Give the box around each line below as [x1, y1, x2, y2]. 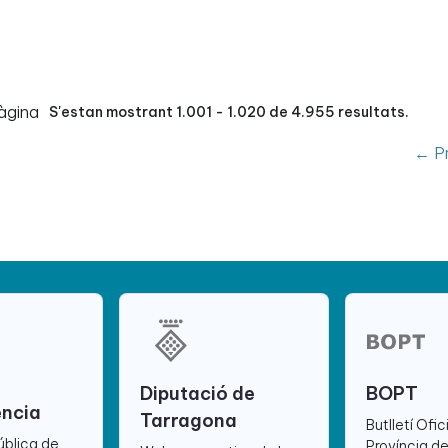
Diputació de [139, 381, 255, 405]
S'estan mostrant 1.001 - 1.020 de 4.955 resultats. [48, 103, 409, 122]
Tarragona [139, 408, 237, 432]
